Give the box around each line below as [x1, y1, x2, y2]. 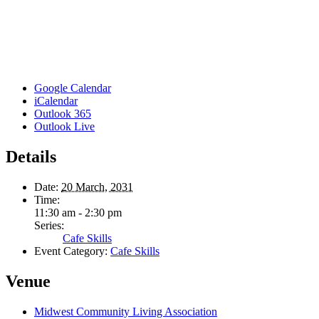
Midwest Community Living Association [34, 305, 217, 318]
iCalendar [34, 94, 78, 107]
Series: [34, 219, 64, 231]
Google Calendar [34, 81, 111, 94]
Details [6, 147, 56, 166]
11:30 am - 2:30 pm [34, 206, 122, 219]
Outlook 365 [34, 107, 91, 120]
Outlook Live [34, 120, 95, 132]
